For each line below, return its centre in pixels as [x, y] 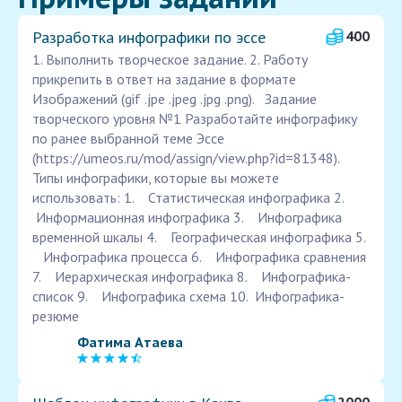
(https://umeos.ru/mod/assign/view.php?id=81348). [186, 158]
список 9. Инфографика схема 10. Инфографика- [188, 297]
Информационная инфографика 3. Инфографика [187, 218]
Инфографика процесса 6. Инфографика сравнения [199, 257]
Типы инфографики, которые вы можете [156, 178]
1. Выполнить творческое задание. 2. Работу [170, 60]
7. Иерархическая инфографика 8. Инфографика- [192, 277]
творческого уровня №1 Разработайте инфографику [195, 119]
